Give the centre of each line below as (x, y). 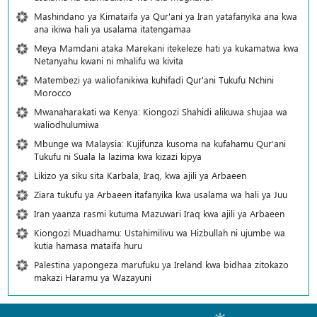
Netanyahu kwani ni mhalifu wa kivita (109, 61)
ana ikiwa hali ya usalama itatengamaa (113, 29)
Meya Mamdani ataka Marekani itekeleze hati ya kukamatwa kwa (166, 48)
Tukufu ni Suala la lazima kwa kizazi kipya (118, 156)
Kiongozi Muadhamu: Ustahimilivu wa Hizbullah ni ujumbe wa (160, 233)
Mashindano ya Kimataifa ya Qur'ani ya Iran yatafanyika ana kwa (166, 16)
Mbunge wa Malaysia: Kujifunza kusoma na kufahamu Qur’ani (160, 144)
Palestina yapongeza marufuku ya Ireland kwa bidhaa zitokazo (161, 265)
